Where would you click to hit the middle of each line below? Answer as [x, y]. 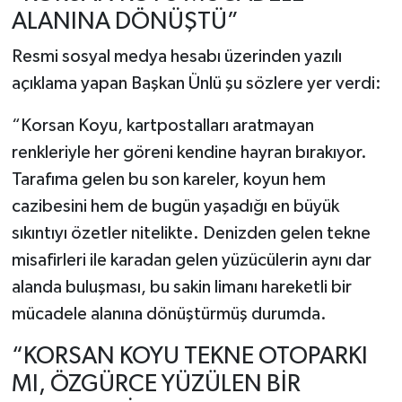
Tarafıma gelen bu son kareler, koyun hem [168, 180]
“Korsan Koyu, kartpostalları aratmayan [162, 126]
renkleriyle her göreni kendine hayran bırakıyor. [189, 153]
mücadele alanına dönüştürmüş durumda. [169, 315]
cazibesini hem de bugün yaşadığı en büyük [175, 207]
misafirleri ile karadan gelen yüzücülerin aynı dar [191, 261]
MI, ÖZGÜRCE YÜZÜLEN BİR [156, 385]
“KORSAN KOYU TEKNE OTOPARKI [189, 357]
